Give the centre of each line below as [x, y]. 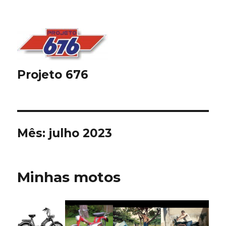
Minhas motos [69, 177]
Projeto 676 [53, 74]
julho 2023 [81, 133]
